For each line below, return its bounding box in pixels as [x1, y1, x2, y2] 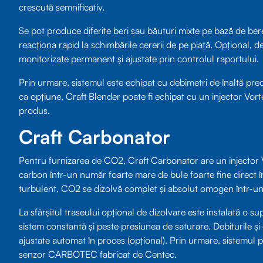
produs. [19, 104, 50, 117]
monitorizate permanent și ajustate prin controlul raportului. [19, 53, 259, 65]
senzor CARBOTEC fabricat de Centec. [19, 248, 177, 260]
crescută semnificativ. [19, 1, 104, 14]
